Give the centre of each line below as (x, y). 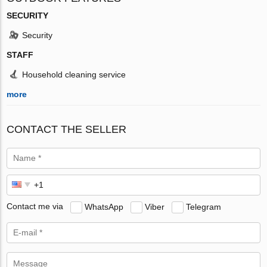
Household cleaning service (74, 74)
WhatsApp (104, 207)
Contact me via (35, 207)
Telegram (204, 207)
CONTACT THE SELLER (67, 129)
